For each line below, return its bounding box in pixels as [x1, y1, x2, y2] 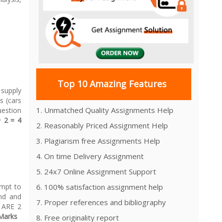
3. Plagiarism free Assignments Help [36, 135, 160, 146]
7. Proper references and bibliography [36, 197, 166, 207]
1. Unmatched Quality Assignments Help [36, 105, 173, 115]
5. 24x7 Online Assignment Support [36, 166, 156, 176]
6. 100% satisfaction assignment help [36, 181, 163, 192]
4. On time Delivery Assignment [36, 151, 144, 161]
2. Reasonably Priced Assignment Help [36, 120, 168, 130]
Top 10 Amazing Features [57, 78, 166, 90]
